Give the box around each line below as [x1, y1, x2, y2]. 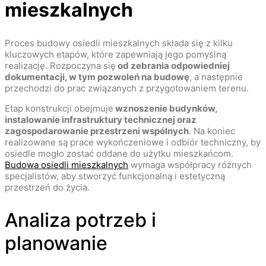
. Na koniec [189, 125, 235, 137]
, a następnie [189, 71, 243, 83]
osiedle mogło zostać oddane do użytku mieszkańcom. [5, 147, 233, 159]
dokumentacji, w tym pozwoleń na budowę [5, 71, 189, 83]
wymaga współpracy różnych [128, 159, 252, 170]
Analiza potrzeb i [5, 208, 156, 232]
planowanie [5, 232, 107, 255]
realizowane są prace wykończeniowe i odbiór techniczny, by [5, 136, 261, 148]
